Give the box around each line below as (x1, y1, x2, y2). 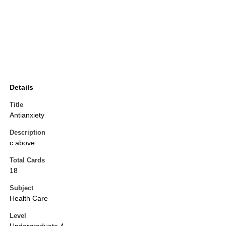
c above (10, 139, 35, 147)
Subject (10, 184, 33, 192)
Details (10, 83, 33, 92)
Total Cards (10, 156, 45, 164)
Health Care (10, 194, 48, 203)
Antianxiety (10, 111, 44, 120)
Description (10, 129, 45, 137)
